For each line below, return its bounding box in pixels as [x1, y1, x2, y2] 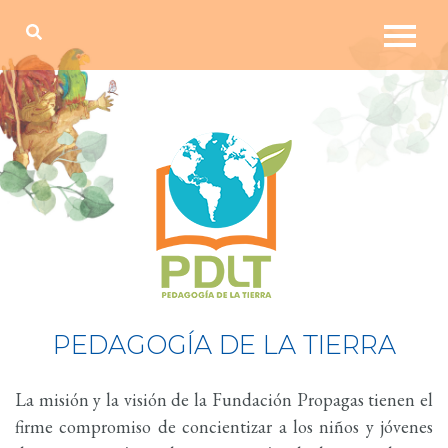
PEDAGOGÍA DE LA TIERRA [52, 329, 396, 360]
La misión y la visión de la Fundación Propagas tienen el [15, 387, 433, 411]
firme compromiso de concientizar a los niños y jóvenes [15, 414, 433, 438]
